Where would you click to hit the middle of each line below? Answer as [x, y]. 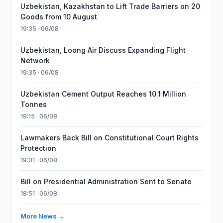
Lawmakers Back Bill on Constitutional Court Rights [110, 138]
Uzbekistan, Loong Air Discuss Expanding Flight [103, 50]
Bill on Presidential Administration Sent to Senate [106, 181]
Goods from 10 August [59, 17]
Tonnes [34, 104]
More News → [43, 216]
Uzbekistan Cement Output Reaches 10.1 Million [104, 94]
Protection [39, 148]
